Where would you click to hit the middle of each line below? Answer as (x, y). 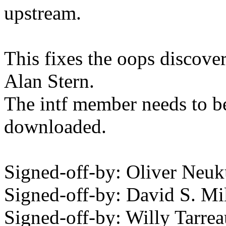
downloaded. (55, 127)
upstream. (43, 13)
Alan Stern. (49, 81)
